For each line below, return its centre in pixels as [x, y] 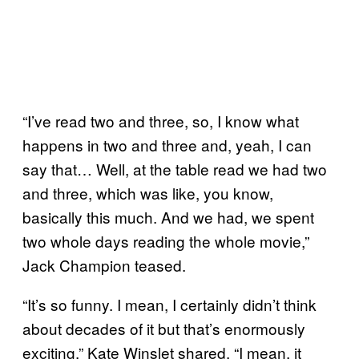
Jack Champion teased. [104, 264]
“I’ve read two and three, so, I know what [161, 120]
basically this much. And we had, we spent [168, 216]
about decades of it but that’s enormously [164, 328]
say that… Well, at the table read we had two [175, 168]
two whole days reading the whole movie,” [166, 240]
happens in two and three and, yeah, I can [167, 144]
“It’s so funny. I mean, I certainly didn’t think [169, 304]
